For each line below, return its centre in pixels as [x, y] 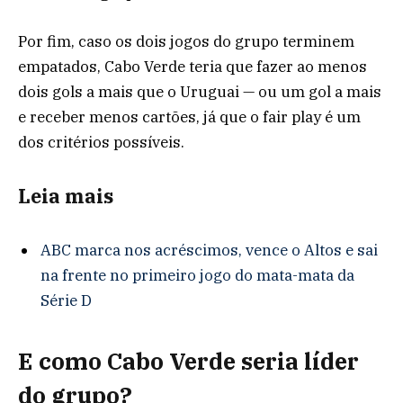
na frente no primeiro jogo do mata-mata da [197, 276]
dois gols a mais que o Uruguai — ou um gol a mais [200, 92]
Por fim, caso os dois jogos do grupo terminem [186, 42]
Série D [66, 301]
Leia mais [66, 196]
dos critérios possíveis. [101, 143]
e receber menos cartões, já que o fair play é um [189, 117]
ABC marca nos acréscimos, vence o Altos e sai [209, 251]
